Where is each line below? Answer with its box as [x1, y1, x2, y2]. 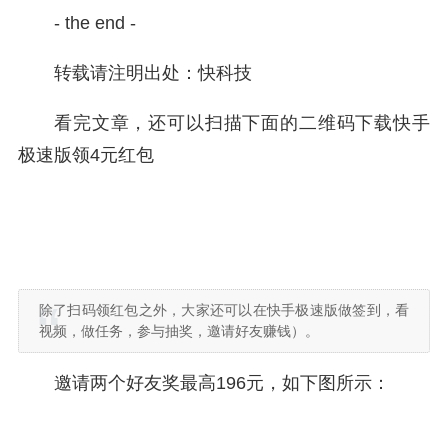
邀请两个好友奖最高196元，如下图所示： [54, 373, 390, 393]
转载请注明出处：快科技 [54, 63, 252, 83]
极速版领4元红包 [18, 145, 154, 165]
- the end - [54, 13, 136, 33]
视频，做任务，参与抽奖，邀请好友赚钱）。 [39, 323, 319, 339]
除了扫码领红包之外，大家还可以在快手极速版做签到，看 [39, 302, 409, 318]
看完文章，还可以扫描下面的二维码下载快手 [54, 113, 430, 133]
